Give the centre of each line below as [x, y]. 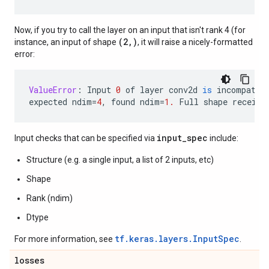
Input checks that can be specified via [86, 138]
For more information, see [65, 239]
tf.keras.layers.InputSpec [177, 239]
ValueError [53, 90]
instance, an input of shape [66, 42]
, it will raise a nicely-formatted [195, 42]
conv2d [183, 90]
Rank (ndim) [50, 198]
